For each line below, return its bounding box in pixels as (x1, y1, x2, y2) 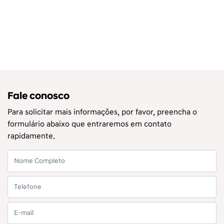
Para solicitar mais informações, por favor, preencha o (7, 106, 197, 117)
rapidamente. (7, 130, 55, 141)
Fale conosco (7, 89, 69, 102)
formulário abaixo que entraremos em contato (7, 118, 171, 129)
